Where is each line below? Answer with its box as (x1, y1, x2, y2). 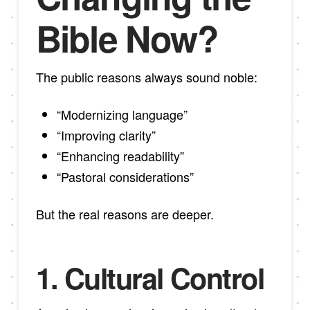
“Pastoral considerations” (56, 167, 194, 185)
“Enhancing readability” (56, 146, 184, 165)
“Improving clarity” (56, 125, 156, 144)
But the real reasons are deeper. (35, 204, 214, 223)
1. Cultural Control (35, 257, 264, 299)
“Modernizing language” (56, 104, 188, 123)
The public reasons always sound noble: (35, 68, 257, 86)
